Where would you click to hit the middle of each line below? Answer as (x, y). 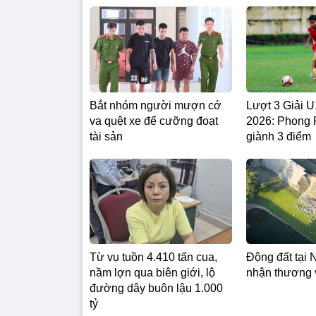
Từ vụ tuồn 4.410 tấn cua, (153, 257)
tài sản (106, 136)
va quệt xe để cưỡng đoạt (154, 121)
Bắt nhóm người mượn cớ (156, 105)
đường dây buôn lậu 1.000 (156, 288)
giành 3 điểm (279, 136)
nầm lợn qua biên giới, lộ (152, 272)
